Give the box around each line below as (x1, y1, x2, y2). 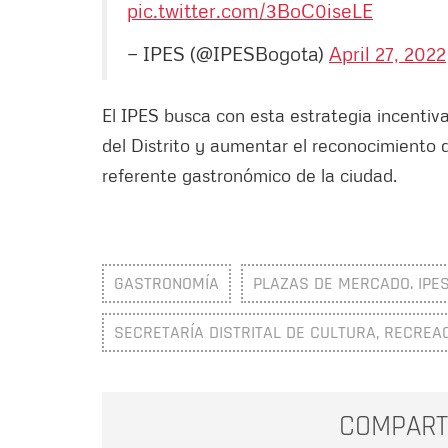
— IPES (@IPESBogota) (127, 41, 329, 66)
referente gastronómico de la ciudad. (102, 164, 397, 187)
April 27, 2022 (329, 41, 446, 66)
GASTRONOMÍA (114, 272, 219, 296)
